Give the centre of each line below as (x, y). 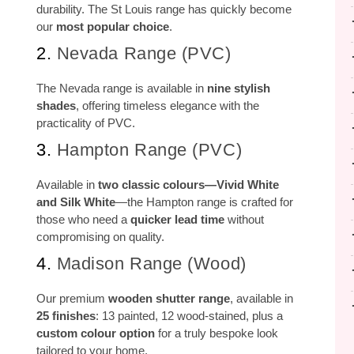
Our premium (72, 298)
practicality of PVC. (86, 123)
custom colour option (97, 333)
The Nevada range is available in (122, 88)
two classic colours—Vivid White (188, 185)
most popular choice (113, 26)
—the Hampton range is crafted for (204, 202)
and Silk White (76, 202)
